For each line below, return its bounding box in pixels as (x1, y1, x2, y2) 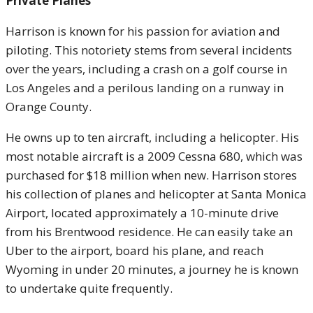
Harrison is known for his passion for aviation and (6, 23, 280, 39)
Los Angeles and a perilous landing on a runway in (6, 80, 284, 96)
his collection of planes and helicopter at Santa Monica (6, 186, 307, 202)
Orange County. (6, 99, 92, 115)
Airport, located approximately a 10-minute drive (6, 205, 279, 221)
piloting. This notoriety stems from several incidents (6, 42, 292, 58)
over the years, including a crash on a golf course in (6, 61, 287, 77)
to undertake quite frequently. (6, 280, 173, 296)
